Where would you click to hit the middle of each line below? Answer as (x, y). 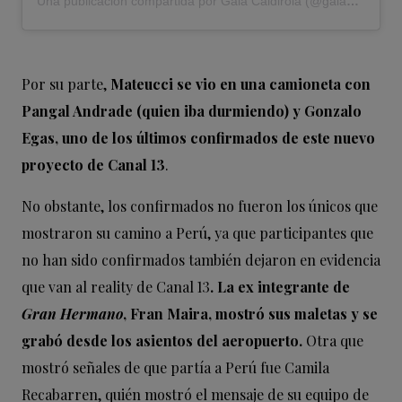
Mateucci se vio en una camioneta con (240, 83)
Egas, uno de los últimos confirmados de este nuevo (198, 137)
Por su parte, (66, 83)
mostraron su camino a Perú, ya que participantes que (197, 232)
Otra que (333, 340)
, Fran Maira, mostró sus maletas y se (250, 313)
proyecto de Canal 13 (93, 164)
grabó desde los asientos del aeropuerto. (162, 340)
